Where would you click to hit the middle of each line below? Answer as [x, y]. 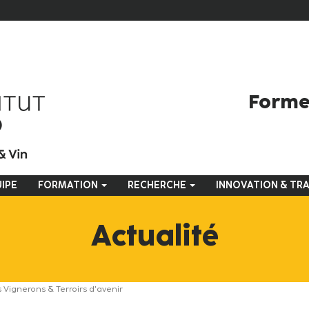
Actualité [154, 236]
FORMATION [69, 185]
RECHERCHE [158, 185]
